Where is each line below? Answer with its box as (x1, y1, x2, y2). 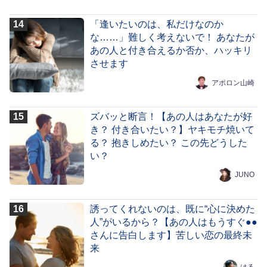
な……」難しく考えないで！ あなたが (89, 32, 254, 43)
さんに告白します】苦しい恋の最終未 (89, 229, 252, 240)
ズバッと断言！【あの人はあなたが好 (89, 111, 252, 122)
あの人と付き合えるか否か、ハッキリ (89, 45, 252, 56)
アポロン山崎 (212, 78, 255, 87)
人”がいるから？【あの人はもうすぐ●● (89, 216, 257, 227)
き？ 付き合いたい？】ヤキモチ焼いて (89, 125, 254, 135)
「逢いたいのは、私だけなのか (89, 19, 223, 30)
